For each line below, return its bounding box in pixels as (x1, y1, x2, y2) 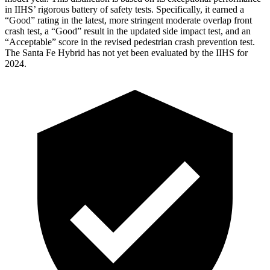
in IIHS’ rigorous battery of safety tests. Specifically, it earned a (5, 4, 244, 14)
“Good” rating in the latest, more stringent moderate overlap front (5, 14, 252, 25)
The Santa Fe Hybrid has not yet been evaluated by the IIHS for (5, 47, 248, 58)
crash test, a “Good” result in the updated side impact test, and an (5, 25, 251, 36)
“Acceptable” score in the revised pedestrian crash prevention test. (5, 36, 255, 47)
